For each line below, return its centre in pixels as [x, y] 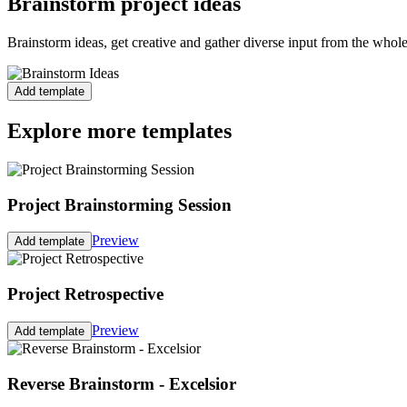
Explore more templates [119, 131]
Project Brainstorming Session [119, 204]
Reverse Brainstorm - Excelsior [122, 383]
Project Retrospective [85, 294]
